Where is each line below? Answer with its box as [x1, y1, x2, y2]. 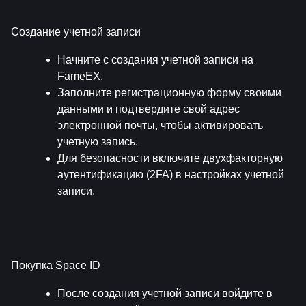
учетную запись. [57, 135, 138, 148]
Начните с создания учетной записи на [57, 53, 253, 66]
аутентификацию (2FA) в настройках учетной [57, 168, 284, 180]
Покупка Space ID [11, 260, 100, 272]
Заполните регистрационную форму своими [57, 86, 281, 98]
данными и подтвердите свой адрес [57, 102, 240, 115]
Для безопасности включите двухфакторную [57, 152, 283, 164]
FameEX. [57, 70, 103, 82]
